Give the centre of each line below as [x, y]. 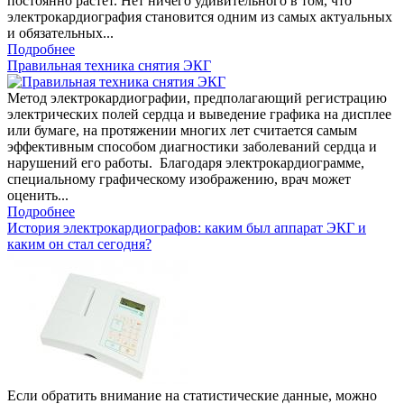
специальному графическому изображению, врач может [179, 179]
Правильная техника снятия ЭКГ [109, 66]
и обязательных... [60, 33]
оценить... [38, 196]
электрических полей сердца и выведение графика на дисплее [199, 115]
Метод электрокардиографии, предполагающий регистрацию [197, 98]
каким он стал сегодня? [79, 244]
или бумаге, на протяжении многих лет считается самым [182, 131]
